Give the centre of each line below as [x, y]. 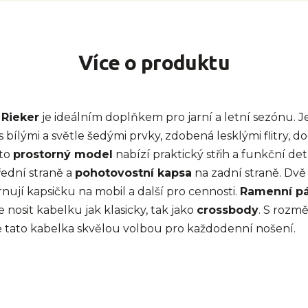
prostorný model [63, 154]
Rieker [20, 117]
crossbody [228, 210]
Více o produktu [154, 63]
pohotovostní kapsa [133, 173]
